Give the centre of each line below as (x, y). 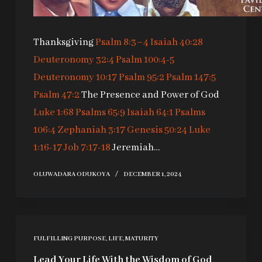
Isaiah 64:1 (150, 113)
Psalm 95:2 (141, 78)
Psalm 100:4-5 (145, 60)
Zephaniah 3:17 (91, 130)
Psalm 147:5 (191, 78)
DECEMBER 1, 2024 (152, 175)
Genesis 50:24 (157, 130)
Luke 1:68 (53, 113)
